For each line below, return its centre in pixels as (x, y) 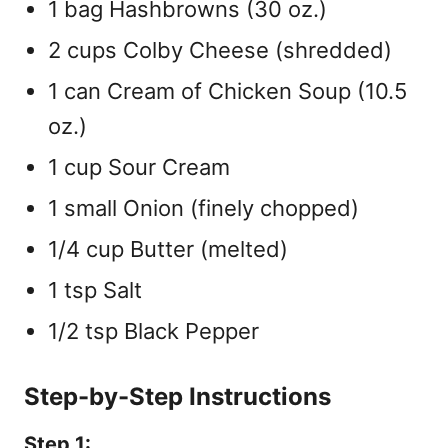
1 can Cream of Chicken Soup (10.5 (227, 90)
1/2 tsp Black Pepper (153, 330)
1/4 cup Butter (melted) (168, 248)
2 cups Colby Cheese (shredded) (220, 49)
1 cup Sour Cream (139, 166)
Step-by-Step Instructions (177, 396)
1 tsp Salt (95, 289)
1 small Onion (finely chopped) (203, 207)
